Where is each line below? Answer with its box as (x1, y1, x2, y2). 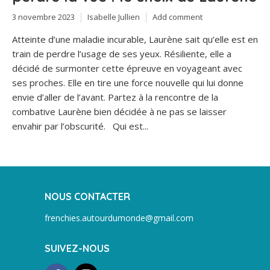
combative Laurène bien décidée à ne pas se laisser (12, 105, 227, 118)
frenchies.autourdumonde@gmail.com (45, 212, 193, 224)
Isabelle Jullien (87, 11, 140, 22)
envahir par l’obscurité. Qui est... (12, 119, 148, 132)
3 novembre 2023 (12, 11, 75, 22)
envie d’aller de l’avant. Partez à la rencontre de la (12, 90, 218, 103)
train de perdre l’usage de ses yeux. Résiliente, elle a (12, 47, 231, 60)
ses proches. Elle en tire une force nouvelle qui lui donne (12, 76, 243, 89)
